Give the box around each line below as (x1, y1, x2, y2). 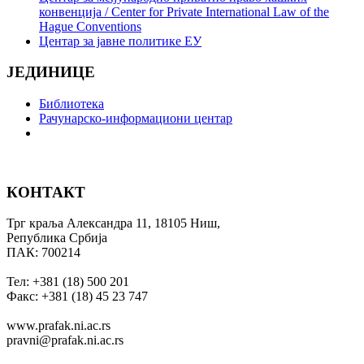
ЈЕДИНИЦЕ (6, 63, 95, 81)
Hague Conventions (39, 19, 141, 33)
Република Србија (6, 231, 107, 245)
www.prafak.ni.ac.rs (6, 318, 110, 333)
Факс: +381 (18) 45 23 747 (6, 289, 148, 304)
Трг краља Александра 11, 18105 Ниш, (6, 216, 220, 231)
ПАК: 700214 (6, 245, 80, 260)
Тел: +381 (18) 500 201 (6, 275, 129, 289)
